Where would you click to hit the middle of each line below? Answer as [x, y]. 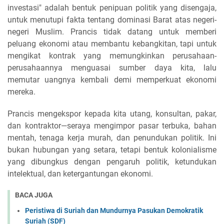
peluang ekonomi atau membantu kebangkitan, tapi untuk [112, 44]
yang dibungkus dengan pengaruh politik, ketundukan [112, 162]
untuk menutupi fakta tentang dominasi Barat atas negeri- [112, 20]
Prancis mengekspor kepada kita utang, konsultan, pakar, [112, 114]
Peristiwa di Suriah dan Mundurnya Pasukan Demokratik [114, 210]
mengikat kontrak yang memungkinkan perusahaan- [112, 56]
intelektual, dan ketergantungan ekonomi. [80, 174]
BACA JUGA [34, 195]
